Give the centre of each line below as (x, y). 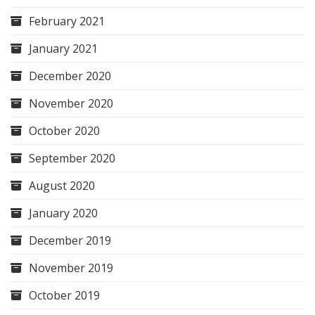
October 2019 (64, 296)
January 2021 (63, 49)
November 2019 (71, 268)
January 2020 (63, 213)
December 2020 (70, 76)
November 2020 (71, 104)
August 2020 (62, 186)
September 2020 (72, 159)
